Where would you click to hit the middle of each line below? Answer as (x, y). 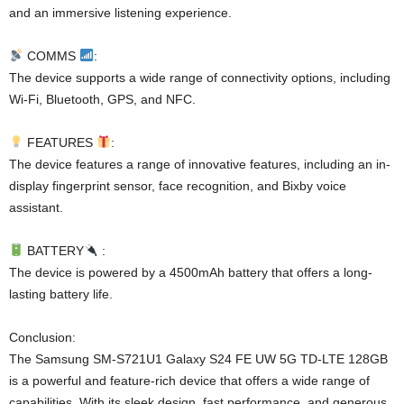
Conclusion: (42, 338)
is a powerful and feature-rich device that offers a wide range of (189, 381)
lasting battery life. (61, 294)
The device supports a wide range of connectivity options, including (200, 78)
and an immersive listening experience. (120, 13)
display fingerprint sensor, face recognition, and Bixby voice (178, 186)
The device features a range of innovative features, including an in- (200, 165)
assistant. (36, 208)
